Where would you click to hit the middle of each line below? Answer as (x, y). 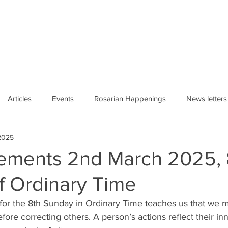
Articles (20, 98)
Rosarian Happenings (130, 98)
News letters (207, 98)
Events (63, 98)
